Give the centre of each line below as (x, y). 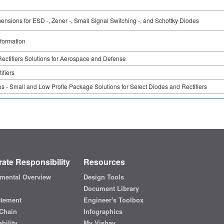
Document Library (111, 188)
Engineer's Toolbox (113, 200)
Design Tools (103, 177)
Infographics (103, 211)
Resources (104, 162)
